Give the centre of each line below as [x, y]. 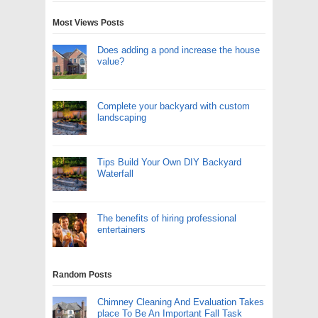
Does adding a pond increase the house [179, 50]
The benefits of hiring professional [167, 219]
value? [111, 62]
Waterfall [115, 174]
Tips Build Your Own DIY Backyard [169, 163]
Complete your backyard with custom [174, 106]
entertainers [121, 230]
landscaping [122, 118]
